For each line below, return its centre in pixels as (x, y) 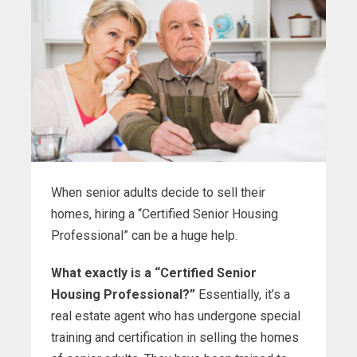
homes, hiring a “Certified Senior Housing (165, 214)
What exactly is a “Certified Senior (154, 273)
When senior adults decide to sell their (158, 193)
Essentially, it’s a (243, 295)
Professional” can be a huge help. (144, 236)
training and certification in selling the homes (175, 338)
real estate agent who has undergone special (176, 316)
